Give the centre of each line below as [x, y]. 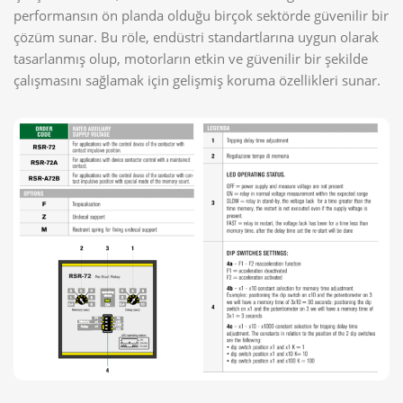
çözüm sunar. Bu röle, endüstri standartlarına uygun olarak [196, 37]
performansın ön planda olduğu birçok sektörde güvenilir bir [201, 16]
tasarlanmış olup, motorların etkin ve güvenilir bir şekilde [191, 59]
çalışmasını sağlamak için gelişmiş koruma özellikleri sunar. [197, 81]
